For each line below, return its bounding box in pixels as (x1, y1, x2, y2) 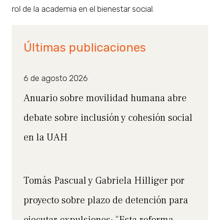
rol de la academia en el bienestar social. (12, 3, 154, 14)
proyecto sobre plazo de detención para (24, 193, 188, 207)
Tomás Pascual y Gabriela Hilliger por (24, 174, 185, 187)
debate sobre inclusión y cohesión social (24, 111, 192, 124)
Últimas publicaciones (24, 40, 146, 55)
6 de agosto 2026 (24, 73, 88, 83)
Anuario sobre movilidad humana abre (24, 91, 187, 105)
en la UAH (24, 131, 68, 144)
